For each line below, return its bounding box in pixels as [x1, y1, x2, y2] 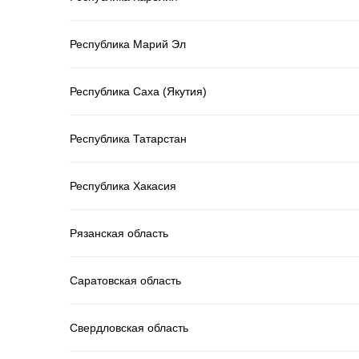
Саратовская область [70, 273, 181, 287]
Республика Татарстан [70, 131, 187, 145]
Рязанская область [70, 226, 168, 240]
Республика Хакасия [70, 179, 176, 192]
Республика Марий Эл [70, 37, 186, 50]
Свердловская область [70, 321, 188, 334]
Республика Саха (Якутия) [70, 84, 207, 98]
